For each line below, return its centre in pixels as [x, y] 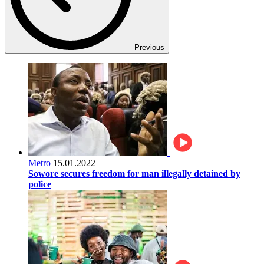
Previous [149, 47]
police [40, 184]
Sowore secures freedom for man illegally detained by [134, 173]
